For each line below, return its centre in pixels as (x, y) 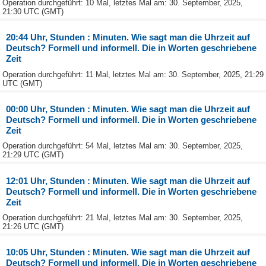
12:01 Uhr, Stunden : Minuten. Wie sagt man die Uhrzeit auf (128, 180)
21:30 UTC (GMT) (33, 12)
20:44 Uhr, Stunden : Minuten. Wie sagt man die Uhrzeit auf (128, 37)
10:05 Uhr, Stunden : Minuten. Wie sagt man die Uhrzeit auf (128, 252)
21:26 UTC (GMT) (33, 226)
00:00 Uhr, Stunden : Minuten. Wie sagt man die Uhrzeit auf (128, 109)
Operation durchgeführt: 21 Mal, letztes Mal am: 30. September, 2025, (123, 217)
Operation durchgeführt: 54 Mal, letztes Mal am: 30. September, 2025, (123, 146)
